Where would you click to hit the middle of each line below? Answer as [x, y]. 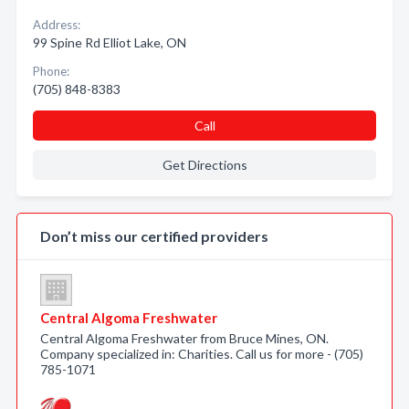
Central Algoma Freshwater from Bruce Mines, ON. [184, 338]
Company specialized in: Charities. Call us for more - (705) [202, 354]
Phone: [51, 71]
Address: [57, 25]
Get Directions [204, 165]
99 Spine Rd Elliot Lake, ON [110, 42]
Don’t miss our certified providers [154, 236]
